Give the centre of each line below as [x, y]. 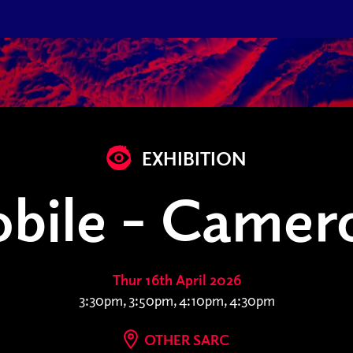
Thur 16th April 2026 [176, 280]
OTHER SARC [185, 340]
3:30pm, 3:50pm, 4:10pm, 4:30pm [176, 300]
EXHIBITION [192, 158]
